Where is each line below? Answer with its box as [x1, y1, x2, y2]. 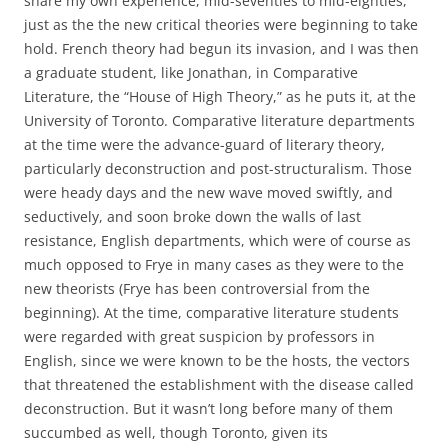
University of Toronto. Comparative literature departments [24, 111, 415, 130]
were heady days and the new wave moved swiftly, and [24, 183, 393, 202]
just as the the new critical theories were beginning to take [24, 15, 418, 34]
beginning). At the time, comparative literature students [24, 303, 399, 322]
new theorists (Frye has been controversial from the [24, 279, 370, 298]
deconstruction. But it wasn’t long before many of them [24, 399, 393, 418]
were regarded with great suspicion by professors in [24, 327, 375, 346]
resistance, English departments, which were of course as [24, 231, 411, 250]
